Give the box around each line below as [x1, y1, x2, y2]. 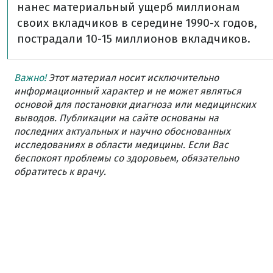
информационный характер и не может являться [14, 85, 241, 97]
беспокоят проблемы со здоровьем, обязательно [14, 152, 239, 164]
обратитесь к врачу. [14, 166, 106, 177]
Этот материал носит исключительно [46, 72, 219, 83]
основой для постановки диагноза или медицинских [14, 99, 256, 110]
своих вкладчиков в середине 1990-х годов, [17, 16, 257, 30]
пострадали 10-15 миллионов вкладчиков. [17, 32, 250, 46]
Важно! [14, 72, 46, 83]
